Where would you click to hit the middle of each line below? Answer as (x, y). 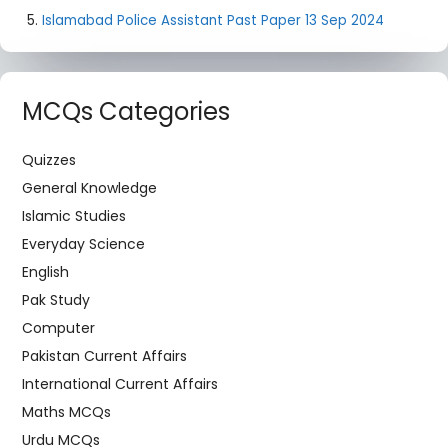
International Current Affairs (120, 384)
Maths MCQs (66, 412)
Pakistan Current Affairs (104, 356)
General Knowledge (89, 188)
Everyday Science (83, 244)
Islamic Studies (74, 216)
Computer (58, 328)
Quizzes (49, 160)
